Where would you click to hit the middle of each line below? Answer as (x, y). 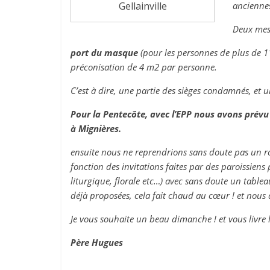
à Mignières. (96, 128)
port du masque (104, 52)
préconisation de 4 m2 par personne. (144, 67)
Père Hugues (97, 242)
